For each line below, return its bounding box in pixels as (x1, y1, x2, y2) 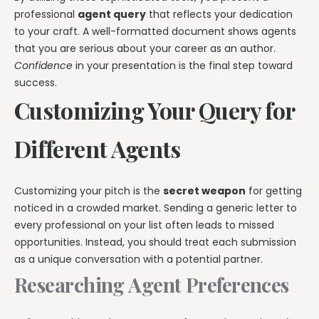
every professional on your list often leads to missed (14, 217, 274, 232)
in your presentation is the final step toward (73, 58, 293, 73)
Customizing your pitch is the (14, 183, 163, 198)
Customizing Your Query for (14, 95, 295, 126)
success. (14, 75, 57, 90)
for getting (246, 183, 302, 198)
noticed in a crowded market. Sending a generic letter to (14, 200, 297, 215)
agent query (78, 7, 146, 22)
